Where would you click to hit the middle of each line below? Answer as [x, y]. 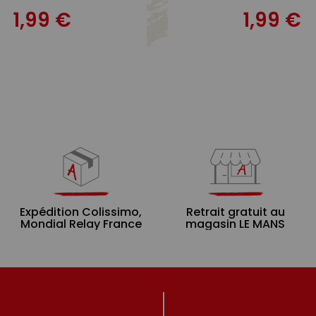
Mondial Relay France [81, 224]
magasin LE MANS [235, 224]
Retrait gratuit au [235, 212]
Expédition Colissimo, [81, 212]
